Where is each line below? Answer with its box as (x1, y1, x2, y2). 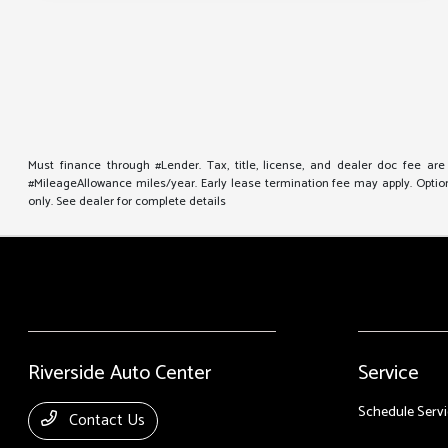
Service (357, 357, 419, 391)
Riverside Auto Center (28, 357, 212, 391)
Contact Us (65, 407, 146, 435)
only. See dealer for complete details (28, 192, 227, 212)
